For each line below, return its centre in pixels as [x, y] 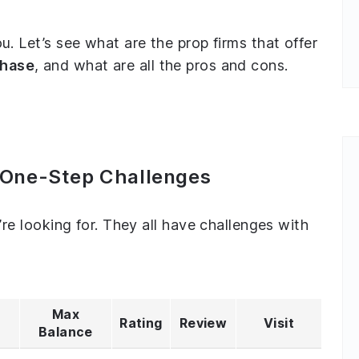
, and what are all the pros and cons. [161, 65]
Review [203, 323]
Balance [66, 332]
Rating [141, 323]
